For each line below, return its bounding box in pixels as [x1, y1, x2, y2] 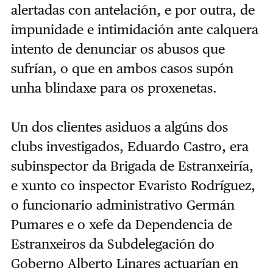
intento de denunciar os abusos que [10, 40, 225, 57]
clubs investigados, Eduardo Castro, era [10, 138, 249, 154]
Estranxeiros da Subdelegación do [10, 235, 214, 252]
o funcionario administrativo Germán [10, 196, 235, 213]
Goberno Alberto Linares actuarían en [10, 255, 238, 271]
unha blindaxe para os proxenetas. [10, 79, 217, 96]
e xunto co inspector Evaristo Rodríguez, [10, 177, 255, 193]
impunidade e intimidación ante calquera [10, 21, 258, 37]
